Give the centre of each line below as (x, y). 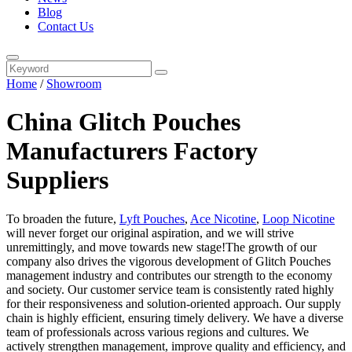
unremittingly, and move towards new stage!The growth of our (161, 247)
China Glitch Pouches (123, 122)
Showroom (74, 84)
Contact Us (66, 26)
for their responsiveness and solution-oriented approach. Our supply (174, 303)
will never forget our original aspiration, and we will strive (150, 233)
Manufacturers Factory (132, 151)
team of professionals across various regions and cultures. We (158, 332)
